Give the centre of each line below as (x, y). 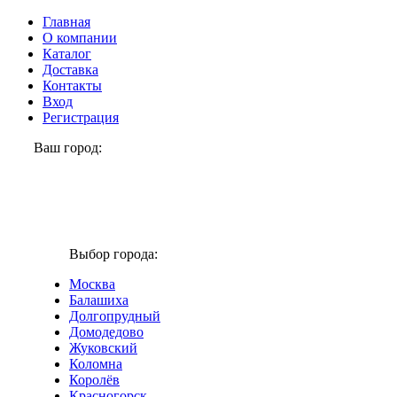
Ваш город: (68, 148)
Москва (92, 284)
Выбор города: (113, 254)
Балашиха (99, 300)
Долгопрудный (115, 316)
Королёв (94, 380)
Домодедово (106, 332)
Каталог (67, 54)
